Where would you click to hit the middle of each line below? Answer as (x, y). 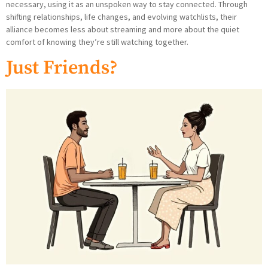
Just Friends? (62, 68)
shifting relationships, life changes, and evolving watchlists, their (121, 17)
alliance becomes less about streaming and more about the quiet (123, 30)
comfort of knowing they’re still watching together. (97, 42)
